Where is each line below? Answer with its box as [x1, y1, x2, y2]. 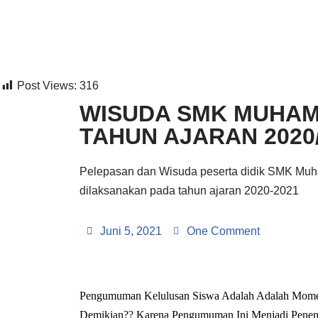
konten [11, 72, 45, 84]
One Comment [187, 225, 260, 237]
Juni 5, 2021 [100, 225, 162, 237]
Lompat [11, 33, 48, 45]
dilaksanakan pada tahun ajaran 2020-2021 [79, 185, 299, 197]
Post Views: [17, 79, 77, 92]
